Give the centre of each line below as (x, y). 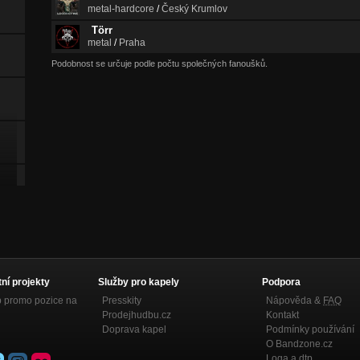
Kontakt (282, 315)
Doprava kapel (134, 330)
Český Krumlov (194, 9)
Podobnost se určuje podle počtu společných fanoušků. (160, 64)
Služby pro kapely (139, 282)
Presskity (122, 301)
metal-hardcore (121, 9)
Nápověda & (295, 301)
